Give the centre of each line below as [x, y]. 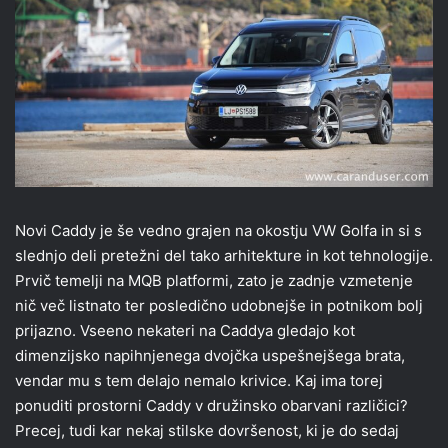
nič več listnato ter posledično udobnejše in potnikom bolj [219, 306]
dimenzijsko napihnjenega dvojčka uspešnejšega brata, [210, 356]
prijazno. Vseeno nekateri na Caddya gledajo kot [185, 331]
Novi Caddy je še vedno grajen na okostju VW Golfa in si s [218, 231]
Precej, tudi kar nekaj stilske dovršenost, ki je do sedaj [207, 431]
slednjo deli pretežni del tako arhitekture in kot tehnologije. [224, 256]
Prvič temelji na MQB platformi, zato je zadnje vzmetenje [214, 281]
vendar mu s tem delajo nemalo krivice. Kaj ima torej [199, 381]
